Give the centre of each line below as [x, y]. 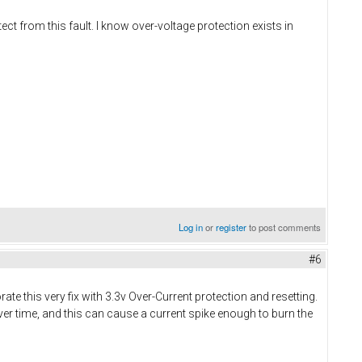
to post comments [284, 227]
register [232, 227]
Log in [191, 227]
